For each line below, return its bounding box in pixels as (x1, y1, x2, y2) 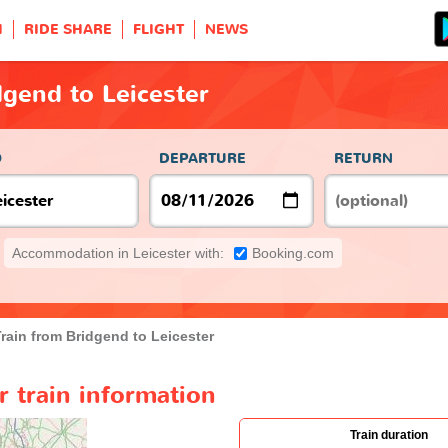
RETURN (334, 148, 393, 168)
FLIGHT (133, 20, 184, 39)
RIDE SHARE (24, 20, 112, 39)
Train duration (350, 427, 428, 442)
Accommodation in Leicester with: (12, 244, 224, 261)
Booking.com (252, 244, 334, 261)
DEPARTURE (159, 148, 246, 168)
